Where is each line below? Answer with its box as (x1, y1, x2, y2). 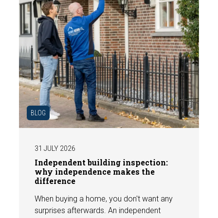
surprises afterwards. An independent (35, 205, 161, 215)
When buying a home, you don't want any (35, 194, 173, 203)
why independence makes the (35, 166, 155, 177)
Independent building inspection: (35, 157, 168, 167)
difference (35, 175, 76, 186)
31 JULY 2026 (35, 144, 76, 152)
